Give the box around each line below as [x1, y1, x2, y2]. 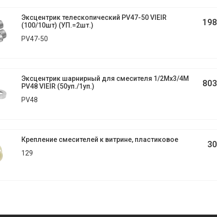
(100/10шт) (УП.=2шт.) [21, 21, 93, 29]
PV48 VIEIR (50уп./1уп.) [21, 82, 94, 90]
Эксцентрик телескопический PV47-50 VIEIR [21, 14, 167, 21]
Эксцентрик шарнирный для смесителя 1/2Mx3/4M [21, 75, 189, 82]
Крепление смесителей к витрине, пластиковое [21, 136, 178, 143]
